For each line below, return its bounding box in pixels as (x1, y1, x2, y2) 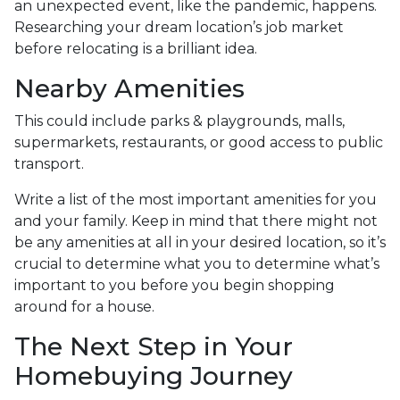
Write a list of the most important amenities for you (14, 190, 377, 208)
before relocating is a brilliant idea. (14, 39, 257, 57)
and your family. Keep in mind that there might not (14, 212, 378, 229)
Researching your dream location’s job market (14, 18, 344, 36)
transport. (14, 154, 84, 172)
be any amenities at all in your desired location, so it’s (14, 233, 386, 251)
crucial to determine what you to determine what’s (14, 254, 379, 272)
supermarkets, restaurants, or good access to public (14, 133, 383, 151)
